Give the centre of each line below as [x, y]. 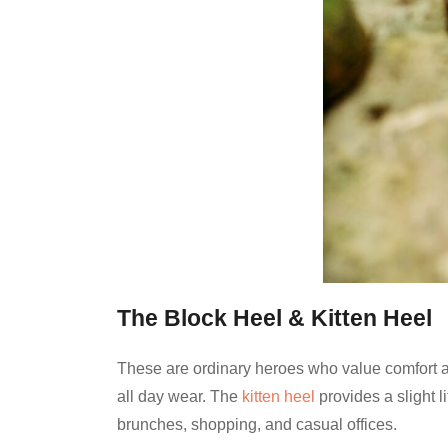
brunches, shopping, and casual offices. [257, 425]
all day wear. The [179, 397]
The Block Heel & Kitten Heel [274, 319]
